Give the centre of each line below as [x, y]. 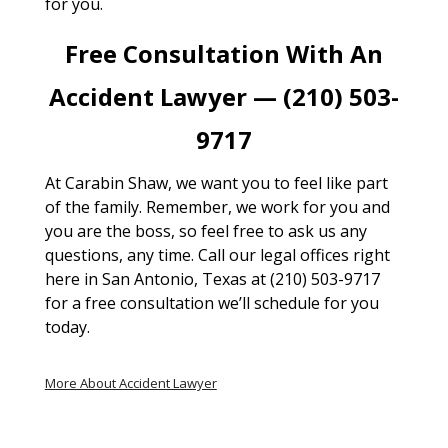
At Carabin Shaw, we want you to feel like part [216, 183]
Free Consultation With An [223, 54]
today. [67, 327]
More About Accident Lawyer [130, 383]
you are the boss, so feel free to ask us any [205, 231]
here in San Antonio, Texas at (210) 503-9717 [212, 279]
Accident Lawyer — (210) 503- [223, 97]
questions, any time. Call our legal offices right [217, 255]
